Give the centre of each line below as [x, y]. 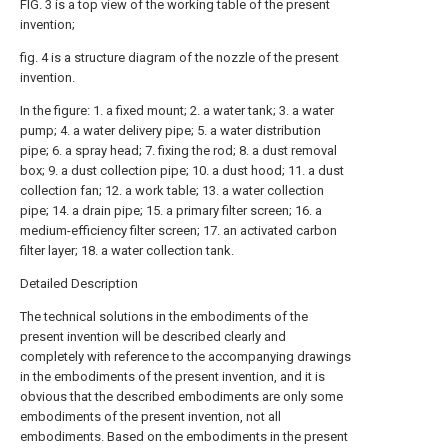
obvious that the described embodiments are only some [181, 397]
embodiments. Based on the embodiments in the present [184, 437]
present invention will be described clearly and [153, 337]
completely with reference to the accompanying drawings [185, 357]
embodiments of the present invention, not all [150, 417]
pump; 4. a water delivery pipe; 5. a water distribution [170, 131]
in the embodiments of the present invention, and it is [172, 377]
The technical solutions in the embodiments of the [164, 317]
